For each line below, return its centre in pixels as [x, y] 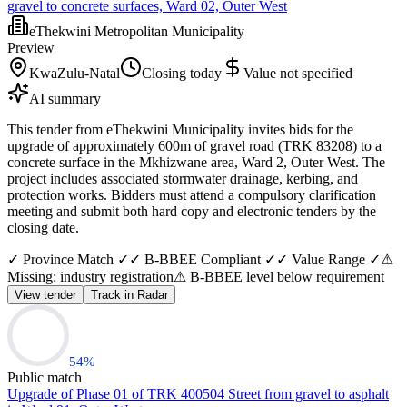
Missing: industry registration [90, 276]
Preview [31, 47]
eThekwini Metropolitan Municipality [137, 31]
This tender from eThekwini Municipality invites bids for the [180, 129]
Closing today [182, 73]
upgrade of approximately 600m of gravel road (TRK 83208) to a [194, 145]
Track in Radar [129, 294]
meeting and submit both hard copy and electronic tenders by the [192, 211]
